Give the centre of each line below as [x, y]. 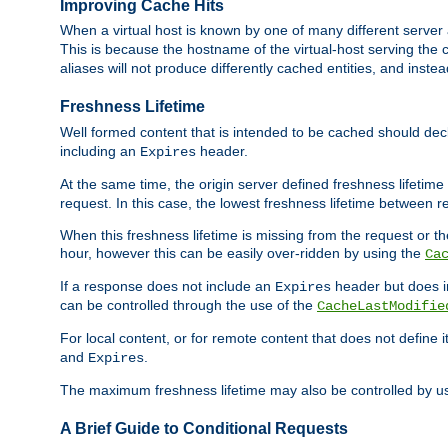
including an [100, 150]
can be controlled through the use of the [188, 304]
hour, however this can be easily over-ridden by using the [242, 252]
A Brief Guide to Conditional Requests [204, 429]
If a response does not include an [167, 285]
